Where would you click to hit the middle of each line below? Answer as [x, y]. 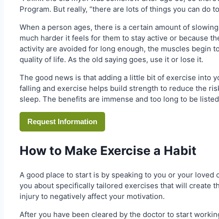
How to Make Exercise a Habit [108, 150]
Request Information [62, 121]
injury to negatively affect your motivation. [92, 197]
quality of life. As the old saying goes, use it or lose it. [112, 59]
